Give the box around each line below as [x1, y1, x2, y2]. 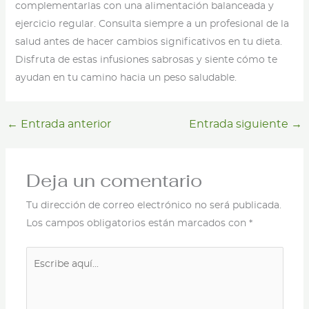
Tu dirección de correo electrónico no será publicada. [26, 201, 281, 211]
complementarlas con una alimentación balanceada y [14, 1, 274, 12]
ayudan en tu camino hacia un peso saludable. [14, 73, 237, 83]
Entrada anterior [17, 119, 111, 130]
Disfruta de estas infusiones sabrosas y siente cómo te [14, 55, 277, 66]
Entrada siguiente [189, 119, 292, 130]
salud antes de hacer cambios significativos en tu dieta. [14, 37, 282, 48]
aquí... [25, 268, 52, 279]
